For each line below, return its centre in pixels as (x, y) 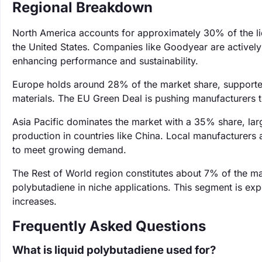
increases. (35, 201)
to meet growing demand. (69, 150)
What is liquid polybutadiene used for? (114, 250)
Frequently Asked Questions (109, 226)
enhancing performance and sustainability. (105, 61)
